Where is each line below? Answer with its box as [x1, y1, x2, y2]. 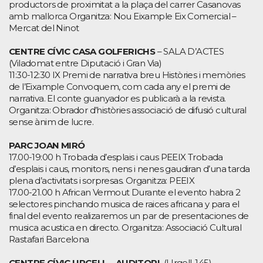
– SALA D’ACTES [155, 45, 224, 57]
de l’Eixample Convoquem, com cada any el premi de [9, 80, 231, 92]
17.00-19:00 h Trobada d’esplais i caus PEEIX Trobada [9, 151, 223, 163]
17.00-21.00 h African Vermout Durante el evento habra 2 [9, 186, 240, 198]
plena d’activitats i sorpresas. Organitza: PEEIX [9, 174, 195, 186]
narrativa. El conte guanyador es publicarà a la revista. [9, 92, 226, 104]
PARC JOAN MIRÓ [9, 139, 85, 151]
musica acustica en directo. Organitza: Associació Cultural [9, 221, 242, 233]
